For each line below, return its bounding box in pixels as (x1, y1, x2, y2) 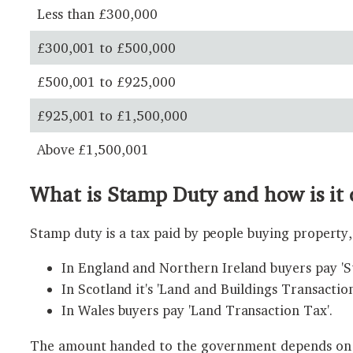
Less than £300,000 (36, 5, 158, 22)
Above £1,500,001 (36, 140, 149, 158)
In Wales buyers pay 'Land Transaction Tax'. (61, 302, 333, 319)
